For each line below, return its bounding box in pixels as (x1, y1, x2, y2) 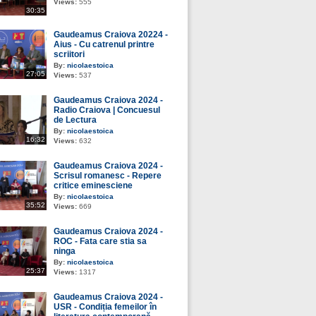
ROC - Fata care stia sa (54, 236, 147, 246)
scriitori (54, 49, 85, 59)
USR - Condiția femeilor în (54, 302, 157, 312)
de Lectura (54, 115, 97, 125)
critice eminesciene (54, 181, 133, 190)
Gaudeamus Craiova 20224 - (54, 30, 168, 39)
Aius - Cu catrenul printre (54, 39, 154, 49)
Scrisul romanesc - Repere (54, 171, 162, 181)
